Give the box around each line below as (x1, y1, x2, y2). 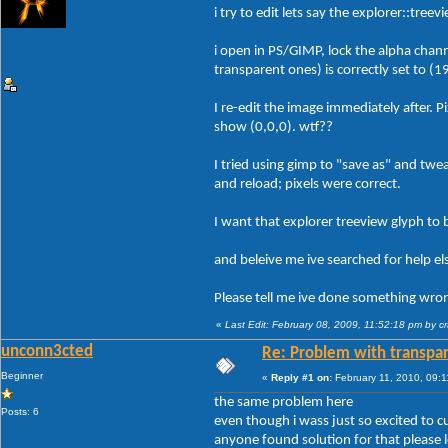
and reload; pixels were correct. (214, 176, 401, 192)
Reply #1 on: (271, 371, 332, 383)
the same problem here (214, 394, 353, 410)
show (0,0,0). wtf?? (214, 119, 333, 135)
